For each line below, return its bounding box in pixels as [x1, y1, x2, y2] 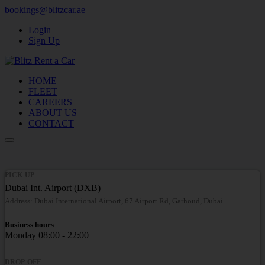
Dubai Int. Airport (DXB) [5, 182, 101, 193]
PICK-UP [5, 170, 34, 179]
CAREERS [28, 97, 72, 107]
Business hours [5, 219, 54, 229]
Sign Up [28, 35, 60, 46]
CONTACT [28, 118, 74, 128]
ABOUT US [28, 108, 77, 118]
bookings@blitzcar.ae [5, 5, 85, 15]
